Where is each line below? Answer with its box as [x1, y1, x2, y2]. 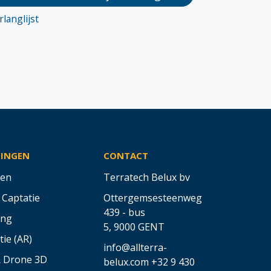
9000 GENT [114, 220, 165, 233]
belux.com [103, 255, 149, 269]
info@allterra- [103, 240, 167, 254]
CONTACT [103, 149, 148, 162]
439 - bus [103, 205, 145, 219]
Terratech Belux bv [103, 170, 190, 184]
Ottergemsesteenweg [103, 191, 202, 204]
